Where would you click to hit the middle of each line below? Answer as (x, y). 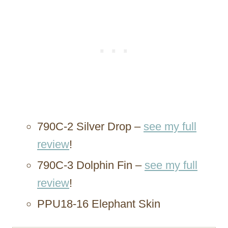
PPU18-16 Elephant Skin (99, 204)
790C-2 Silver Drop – (90, 127)
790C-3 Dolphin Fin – (91, 165)
